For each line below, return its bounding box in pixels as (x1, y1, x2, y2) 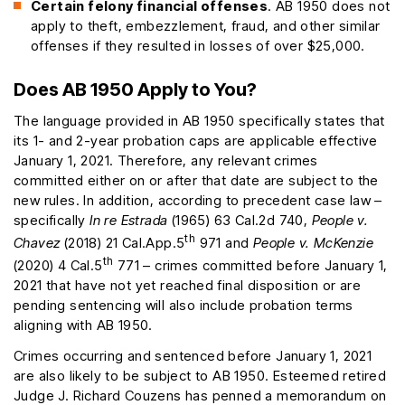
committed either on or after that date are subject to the (14, 172, 379, 190)
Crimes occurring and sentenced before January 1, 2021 (14, 347, 372, 365)
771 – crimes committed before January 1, (113, 257, 388, 275)
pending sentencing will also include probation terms (14, 297, 353, 315)
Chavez (14, 234, 61, 252)
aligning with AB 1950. (14, 316, 153, 334)
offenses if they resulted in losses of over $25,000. (31, 37, 365, 55)
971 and (195, 234, 253, 252)
